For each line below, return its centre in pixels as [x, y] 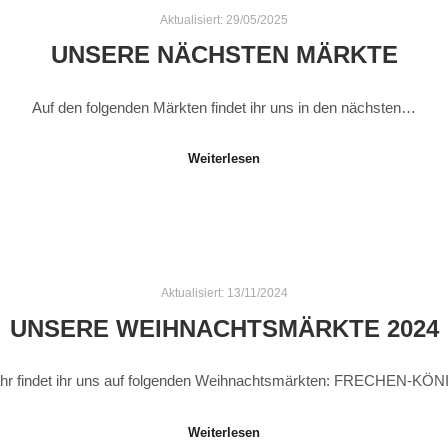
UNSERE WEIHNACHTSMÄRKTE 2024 [224, 328]
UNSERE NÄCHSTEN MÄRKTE [224, 55]
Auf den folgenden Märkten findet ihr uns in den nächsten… [224, 107]
